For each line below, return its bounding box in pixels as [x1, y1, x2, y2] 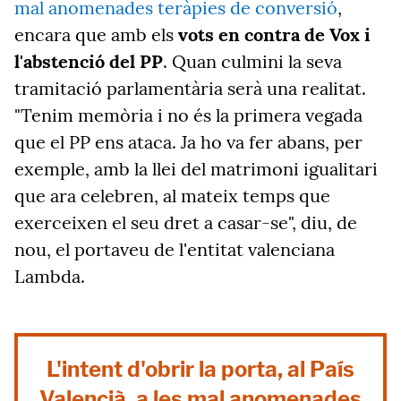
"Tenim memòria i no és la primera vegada [14, 104, 363, 126]
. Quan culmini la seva [163, 50, 342, 73]
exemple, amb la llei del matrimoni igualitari [14, 158, 378, 180]
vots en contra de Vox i [178, 23, 371, 46]
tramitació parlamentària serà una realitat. [14, 77, 366, 99]
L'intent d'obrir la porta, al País [47, 356, 354, 382]
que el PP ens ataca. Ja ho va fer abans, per [14, 131, 363, 153]
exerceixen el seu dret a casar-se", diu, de [14, 211, 357, 234]
